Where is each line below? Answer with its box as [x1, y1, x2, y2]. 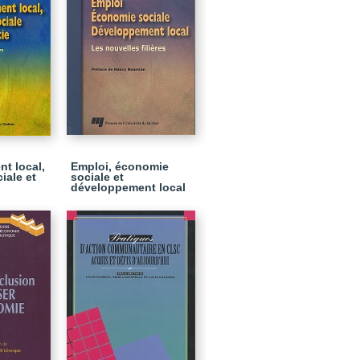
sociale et [71, 170, 124, 183]
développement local [71, 181, 186, 194]
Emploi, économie [71, 160, 169, 173]
